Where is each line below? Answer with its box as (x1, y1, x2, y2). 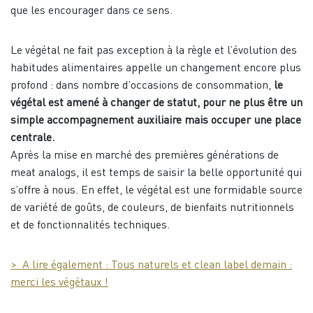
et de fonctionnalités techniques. (10, 220, 170, 232)
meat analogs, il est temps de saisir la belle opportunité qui (10, 168, 302, 180)
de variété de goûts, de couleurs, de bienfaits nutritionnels (10, 203, 294, 214)
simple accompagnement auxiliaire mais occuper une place (10, 115, 301, 127)
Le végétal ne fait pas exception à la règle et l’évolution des (10, 45, 297, 57)
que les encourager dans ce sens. (10, 6, 173, 17)
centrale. (10, 133, 54, 145)
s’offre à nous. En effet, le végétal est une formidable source (10, 185, 303, 197)
